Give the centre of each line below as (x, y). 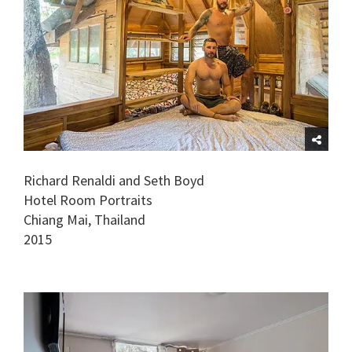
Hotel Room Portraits (88, 200)
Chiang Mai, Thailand (84, 220)
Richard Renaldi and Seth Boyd (114, 181)
